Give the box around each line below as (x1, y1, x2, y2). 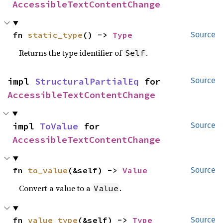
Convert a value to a (19, 183, 93, 194)
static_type (28, 30, 83, 40)
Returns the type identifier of (19, 47, 124, 58)
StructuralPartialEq (35, 76, 139, 87)
